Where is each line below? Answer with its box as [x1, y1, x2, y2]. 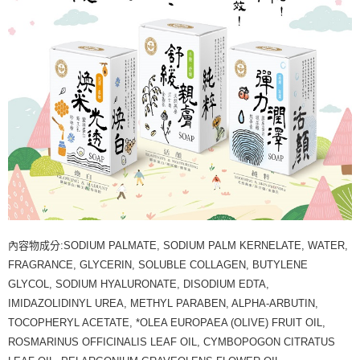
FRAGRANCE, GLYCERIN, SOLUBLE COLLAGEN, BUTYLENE [8, 258, 308, 271]
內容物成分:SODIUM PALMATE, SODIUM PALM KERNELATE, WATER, [8, 239, 348, 252]
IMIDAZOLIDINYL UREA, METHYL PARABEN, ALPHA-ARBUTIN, [8, 297, 318, 309]
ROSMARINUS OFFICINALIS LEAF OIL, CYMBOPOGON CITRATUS [8, 335, 335, 348]
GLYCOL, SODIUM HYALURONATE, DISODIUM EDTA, [8, 277, 269, 290]
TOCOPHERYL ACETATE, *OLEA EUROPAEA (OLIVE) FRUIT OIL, [8, 316, 325, 329]
